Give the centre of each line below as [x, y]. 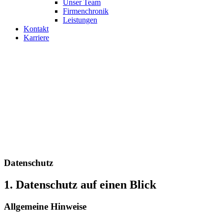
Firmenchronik [86, 11]
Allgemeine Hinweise [45, 206]
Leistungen [80, 20]
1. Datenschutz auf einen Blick [80, 184]
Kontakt [36, 29]
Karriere [36, 38]
